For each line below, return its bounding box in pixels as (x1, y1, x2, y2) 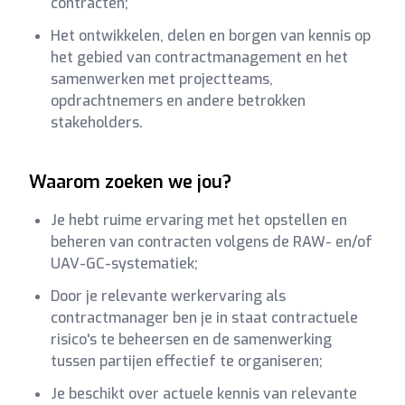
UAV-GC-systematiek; (51, 254, 198, 273)
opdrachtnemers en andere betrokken (51, 91, 306, 110)
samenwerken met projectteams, (51, 70, 273, 89)
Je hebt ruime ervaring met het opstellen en (51, 211, 347, 230)
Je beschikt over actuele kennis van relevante (51, 384, 357, 403)
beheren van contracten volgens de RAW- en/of (51, 232, 372, 251)
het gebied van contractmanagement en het (51, 48, 348, 67)
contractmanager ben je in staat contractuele (51, 308, 358, 327)
